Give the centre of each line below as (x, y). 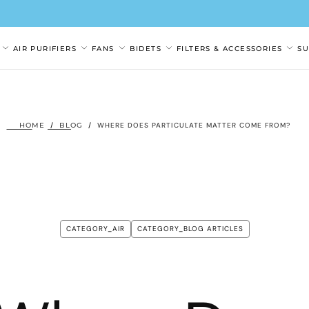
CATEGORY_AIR (95, 228)
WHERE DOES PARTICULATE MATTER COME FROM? (193, 125)
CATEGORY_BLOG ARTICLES (190, 228)
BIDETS (145, 49)
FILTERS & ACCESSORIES (230, 49)
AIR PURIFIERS (44, 49)
